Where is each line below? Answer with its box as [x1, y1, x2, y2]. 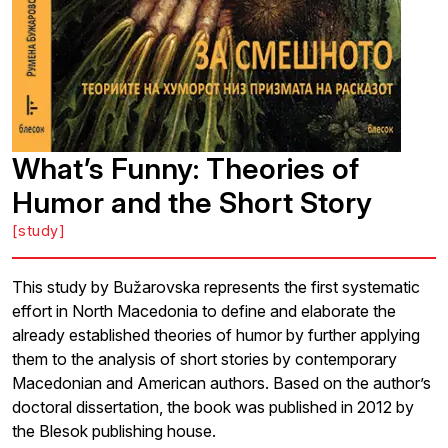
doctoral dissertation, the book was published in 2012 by [12, 397, 414, 417]
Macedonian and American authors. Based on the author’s [12, 373, 431, 393]
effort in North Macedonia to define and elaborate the [12, 301, 396, 321]
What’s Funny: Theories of [12, 151, 359, 186]
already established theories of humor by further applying [12, 325, 420, 345]
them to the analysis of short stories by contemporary [12, 349, 397, 369]
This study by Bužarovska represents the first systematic [12, 277, 420, 297]
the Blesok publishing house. [12, 421, 216, 441]
